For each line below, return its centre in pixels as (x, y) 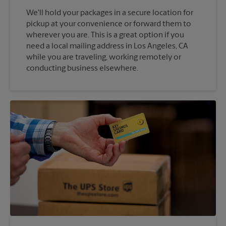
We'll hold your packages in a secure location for (110, 13)
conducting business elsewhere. (82, 68)
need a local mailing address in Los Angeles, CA (107, 46)
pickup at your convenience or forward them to (109, 24)
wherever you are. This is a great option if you (105, 35)
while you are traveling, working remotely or (104, 57)
